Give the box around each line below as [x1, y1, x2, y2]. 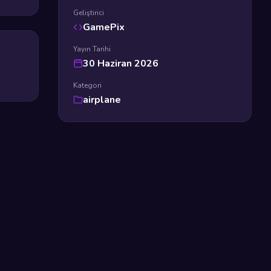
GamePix [83, 21, 125, 34]
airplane [83, 93, 121, 106]
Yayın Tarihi [73, 44, 111, 54]
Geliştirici [73, 8, 104, 18]
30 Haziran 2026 [83, 57, 158, 70]
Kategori [73, 80, 102, 90]
